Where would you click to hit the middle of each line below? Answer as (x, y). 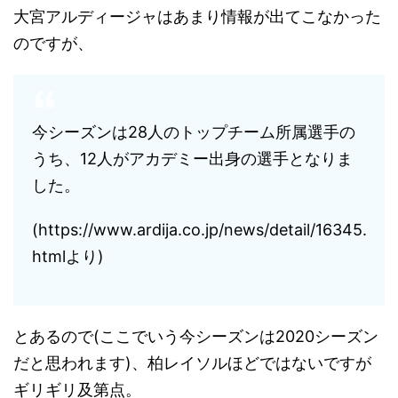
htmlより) (68, 256)
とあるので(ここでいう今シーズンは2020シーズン (196, 336)
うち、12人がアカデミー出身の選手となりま (192, 159)
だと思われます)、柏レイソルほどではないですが (192, 363)
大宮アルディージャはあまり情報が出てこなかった (197, 16)
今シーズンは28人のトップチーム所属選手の (194, 132)
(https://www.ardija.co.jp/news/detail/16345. (199, 230)
